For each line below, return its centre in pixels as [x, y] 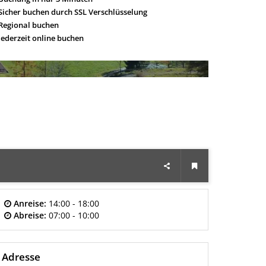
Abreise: [30, 216]
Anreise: [30, 204]
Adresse [21, 257]
